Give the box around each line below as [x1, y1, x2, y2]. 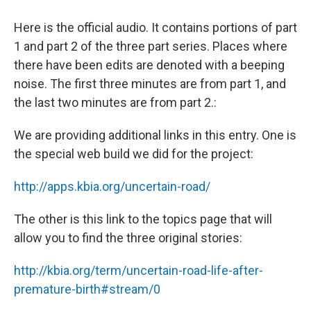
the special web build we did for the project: [14, 146, 253, 161]
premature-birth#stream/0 [14, 282, 160, 296]
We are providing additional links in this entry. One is [14, 128, 296, 142]
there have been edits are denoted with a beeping [14, 58, 285, 72]
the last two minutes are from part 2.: [14, 95, 217, 110]
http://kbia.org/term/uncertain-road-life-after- [14, 263, 263, 278]
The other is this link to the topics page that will [14, 212, 272, 226]
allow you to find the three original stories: [14, 230, 242, 245]
